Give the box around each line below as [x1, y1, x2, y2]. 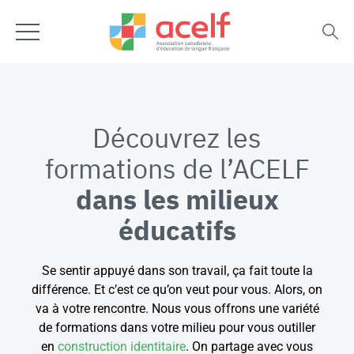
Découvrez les [92, 120, 262, 155]
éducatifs [118, 213, 236, 247]
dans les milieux [75, 182, 279, 217]
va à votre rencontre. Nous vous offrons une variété [35, 301, 319, 316]
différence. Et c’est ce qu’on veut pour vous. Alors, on [32, 282, 322, 297]
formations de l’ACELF [44, 151, 310, 186]
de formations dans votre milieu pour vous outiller [39, 320, 315, 335]
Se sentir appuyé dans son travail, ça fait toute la [41, 263, 313, 278]
